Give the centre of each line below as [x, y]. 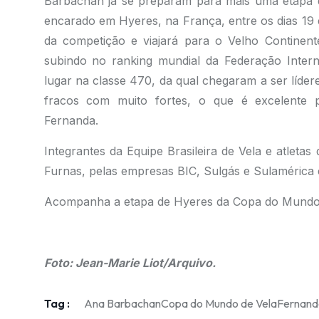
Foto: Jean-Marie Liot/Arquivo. [130, 263]
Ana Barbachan [122, 303]
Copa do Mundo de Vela [219, 303]
